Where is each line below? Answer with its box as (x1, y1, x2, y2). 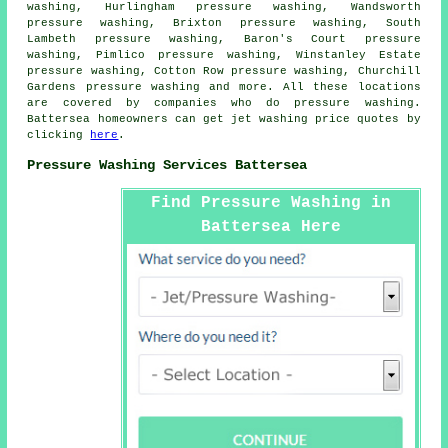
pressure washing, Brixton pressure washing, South (27, 17, 421, 30)
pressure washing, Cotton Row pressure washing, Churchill (27, 65, 421, 78)
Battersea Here (200, 217, 341, 236)
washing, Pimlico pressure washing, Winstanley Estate (27, 49, 421, 62)
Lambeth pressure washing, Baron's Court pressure (27, 33, 421, 46)
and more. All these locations (199, 81, 421, 94)
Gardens (27, 81, 86, 94)
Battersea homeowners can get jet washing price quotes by (27, 113, 421, 126)
